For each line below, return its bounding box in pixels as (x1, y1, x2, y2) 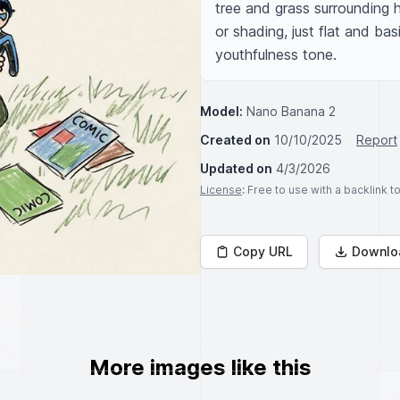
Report (356, 132, 397, 147)
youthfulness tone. (215, 46, 337, 63)
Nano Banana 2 (246, 104, 336, 119)
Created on (200, 132, 271, 147)
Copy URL (233, 244, 293, 259)
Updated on (200, 161, 272, 176)
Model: (200, 104, 243, 119)
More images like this (88, 354, 312, 380)
